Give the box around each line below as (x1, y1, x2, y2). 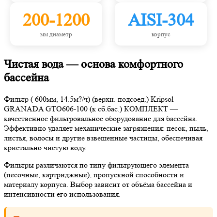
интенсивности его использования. (4, 189, 121, 199)
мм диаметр (40, 30, 72, 38)
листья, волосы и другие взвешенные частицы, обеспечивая (4, 133, 202, 142)
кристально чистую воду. (4, 142, 87, 152)
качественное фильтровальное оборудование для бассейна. (4, 113, 198, 123)
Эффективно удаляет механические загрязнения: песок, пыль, (4, 123, 208, 133)
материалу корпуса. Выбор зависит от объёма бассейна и (4, 179, 192, 189)
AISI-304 (128, 10, 194, 30)
